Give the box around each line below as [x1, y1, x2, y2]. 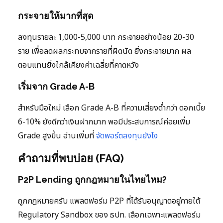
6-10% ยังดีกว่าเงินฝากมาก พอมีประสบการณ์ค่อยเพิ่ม [18, 115, 190, 128]
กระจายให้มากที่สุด [18, 10, 94, 21]
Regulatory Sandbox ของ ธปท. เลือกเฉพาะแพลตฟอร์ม [18, 209, 201, 221]
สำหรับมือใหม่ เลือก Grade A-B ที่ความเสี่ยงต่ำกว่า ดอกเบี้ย [18, 102, 205, 114]
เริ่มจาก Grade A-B [18, 81, 95, 92]
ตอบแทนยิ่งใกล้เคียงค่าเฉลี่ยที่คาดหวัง [18, 59, 139, 71]
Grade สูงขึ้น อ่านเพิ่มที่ [18, 129, 96, 142]
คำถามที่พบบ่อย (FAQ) [18, 151, 124, 165]
